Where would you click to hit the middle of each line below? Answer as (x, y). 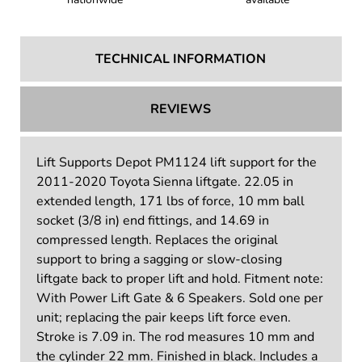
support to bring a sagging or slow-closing (159, 260)
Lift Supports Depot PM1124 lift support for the (176, 163)
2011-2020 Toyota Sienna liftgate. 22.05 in (164, 182)
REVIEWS (181, 109)
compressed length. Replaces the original (157, 240)
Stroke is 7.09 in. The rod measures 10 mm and (175, 337)
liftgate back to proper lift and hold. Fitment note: (179, 279)
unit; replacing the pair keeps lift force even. (163, 318)
